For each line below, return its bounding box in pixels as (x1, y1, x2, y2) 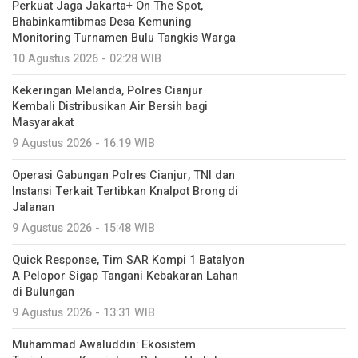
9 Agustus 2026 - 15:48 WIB (12, 220, 155, 237)
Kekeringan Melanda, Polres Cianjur (12, 82, 203, 100)
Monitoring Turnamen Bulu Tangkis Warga (12, 30, 236, 47)
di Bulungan (12, 284, 74, 301)
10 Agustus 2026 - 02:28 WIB (12, 50, 161, 68)
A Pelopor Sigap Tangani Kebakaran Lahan (12, 268, 238, 285)
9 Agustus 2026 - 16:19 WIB (12, 135, 155, 153)
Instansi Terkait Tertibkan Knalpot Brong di (12, 183, 238, 201)
